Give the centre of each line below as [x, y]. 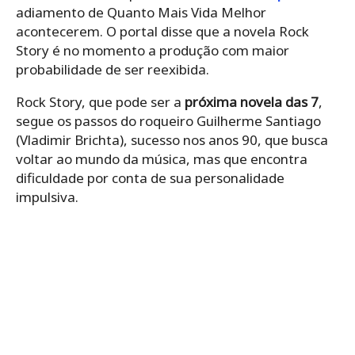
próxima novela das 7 [250, 101]
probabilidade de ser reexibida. [113, 69]
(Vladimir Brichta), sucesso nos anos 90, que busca [172, 139]
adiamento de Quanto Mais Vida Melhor [141, 12]
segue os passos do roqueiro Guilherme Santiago [168, 120]
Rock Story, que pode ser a [99, 101]
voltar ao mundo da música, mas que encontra [162, 158]
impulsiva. [47, 197]
